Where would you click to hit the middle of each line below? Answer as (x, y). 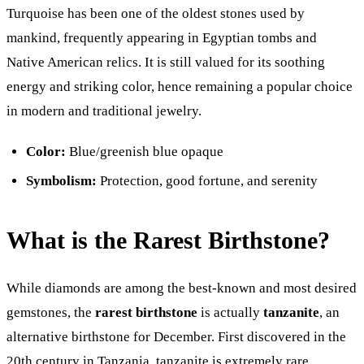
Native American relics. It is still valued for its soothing (166, 63)
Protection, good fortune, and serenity (207, 181)
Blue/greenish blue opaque (145, 152)
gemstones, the (51, 312)
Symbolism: (61, 181)
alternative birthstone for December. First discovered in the (176, 336)
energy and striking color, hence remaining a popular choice (180, 87)
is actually (230, 312)
